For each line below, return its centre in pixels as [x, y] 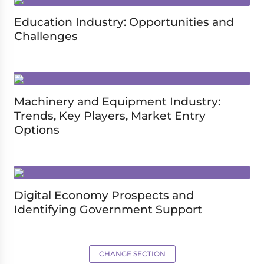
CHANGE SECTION [132, 253]
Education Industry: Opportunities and [124, 22]
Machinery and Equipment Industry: [117, 102]
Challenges [46, 36]
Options [37, 130]
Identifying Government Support [108, 209]
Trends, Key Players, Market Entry [110, 116]
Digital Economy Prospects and [104, 195]
